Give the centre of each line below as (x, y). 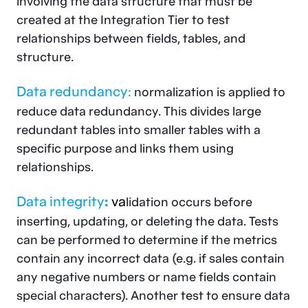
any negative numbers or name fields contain (146, 276)
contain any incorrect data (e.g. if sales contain (151, 258)
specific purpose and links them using (125, 148)
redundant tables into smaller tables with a (139, 129)
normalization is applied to (208, 91)
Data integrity (60, 201)
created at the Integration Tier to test (123, 19)
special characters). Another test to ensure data (153, 295)
